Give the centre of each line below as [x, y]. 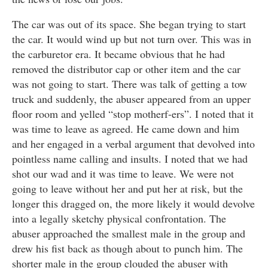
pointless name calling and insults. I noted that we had [130, 159]
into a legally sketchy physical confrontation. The [119, 219]
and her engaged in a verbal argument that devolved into [133, 144]
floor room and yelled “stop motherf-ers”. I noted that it [133, 114]
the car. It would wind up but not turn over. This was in [132, 39]
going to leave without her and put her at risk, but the [127, 189]
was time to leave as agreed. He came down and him [126, 129]
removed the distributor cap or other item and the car [126, 69]
